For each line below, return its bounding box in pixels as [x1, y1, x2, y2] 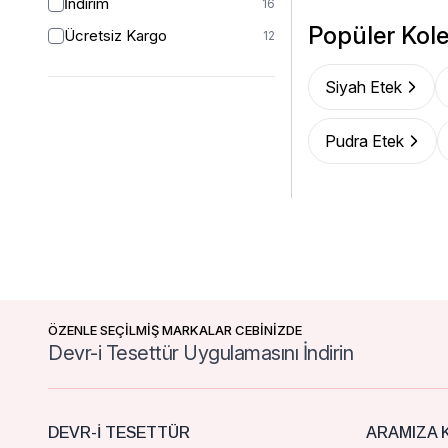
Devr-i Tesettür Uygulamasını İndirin [48, 341, 353, 365]
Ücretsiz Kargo [64, 26, 167, 45]
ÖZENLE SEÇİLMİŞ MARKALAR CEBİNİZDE [48, 322, 302, 338]
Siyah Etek [325, 77, 402, 97]
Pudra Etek [325, 131, 404, 151]
